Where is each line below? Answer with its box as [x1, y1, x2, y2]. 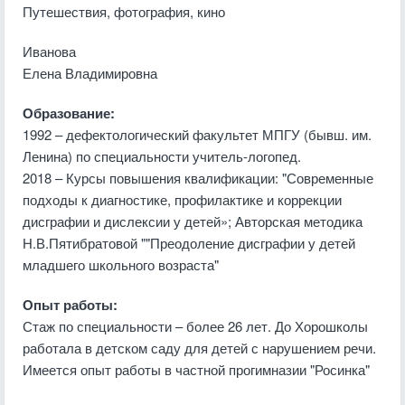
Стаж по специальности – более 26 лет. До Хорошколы [23, 316, 368, 335]
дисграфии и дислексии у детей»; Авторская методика [23, 212, 363, 231]
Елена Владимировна [23, 63, 157, 82]
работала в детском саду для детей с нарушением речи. [23, 338, 376, 357]
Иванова [23, 42, 76, 61]
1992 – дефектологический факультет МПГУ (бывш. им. [23, 125, 372, 144]
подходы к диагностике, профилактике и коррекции [23, 190, 342, 209]
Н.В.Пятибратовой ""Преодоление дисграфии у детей [23, 233, 355, 252]
